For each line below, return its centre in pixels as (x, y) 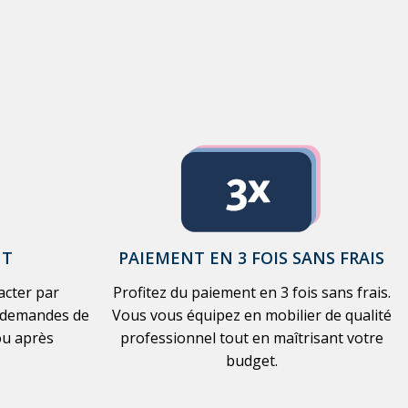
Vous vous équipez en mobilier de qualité (251, 316)
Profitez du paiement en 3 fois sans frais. (251, 293)
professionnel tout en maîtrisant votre (251, 338)
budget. (251, 361)
